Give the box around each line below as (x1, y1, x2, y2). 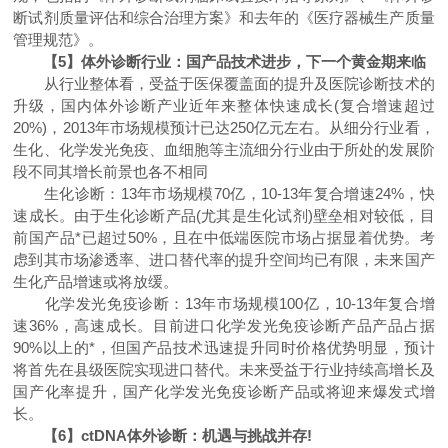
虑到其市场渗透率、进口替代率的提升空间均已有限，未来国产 (13, 251, 435, 268)
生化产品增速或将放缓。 (13, 273, 179, 290)
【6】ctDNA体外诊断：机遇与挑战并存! (13, 427, 313, 444)
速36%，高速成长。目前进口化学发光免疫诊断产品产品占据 (13, 317, 435, 334)
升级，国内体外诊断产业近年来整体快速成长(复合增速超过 (13, 97, 435, 114)
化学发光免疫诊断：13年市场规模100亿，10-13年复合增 (13, 295, 435, 312)
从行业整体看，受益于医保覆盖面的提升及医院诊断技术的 (13, 75, 435, 92)
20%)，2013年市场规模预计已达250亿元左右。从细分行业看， (13, 119, 435, 136)
